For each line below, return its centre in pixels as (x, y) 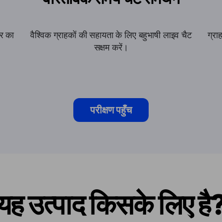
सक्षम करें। (111, 47)
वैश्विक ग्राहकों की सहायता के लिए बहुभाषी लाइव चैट (111, 35)
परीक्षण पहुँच (111, 110)
